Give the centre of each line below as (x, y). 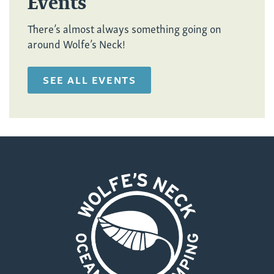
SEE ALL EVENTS (90, 80)
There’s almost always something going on (124, 28)
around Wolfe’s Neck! (76, 43)
